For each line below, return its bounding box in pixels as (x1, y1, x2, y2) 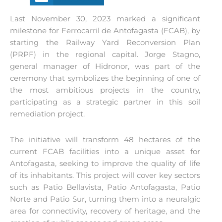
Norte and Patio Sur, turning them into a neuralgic (10, 194, 200, 204)
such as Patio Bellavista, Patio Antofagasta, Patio (10, 182, 200, 192)
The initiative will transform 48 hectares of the (10, 134, 200, 144)
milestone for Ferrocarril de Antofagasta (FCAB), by (10, 25, 200, 35)
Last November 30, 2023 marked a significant (10, 13, 200, 23)
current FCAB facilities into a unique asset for (10, 146, 200, 156)
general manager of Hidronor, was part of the (10, 61, 200, 71)
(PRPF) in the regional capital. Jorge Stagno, (10, 49, 200, 59)
